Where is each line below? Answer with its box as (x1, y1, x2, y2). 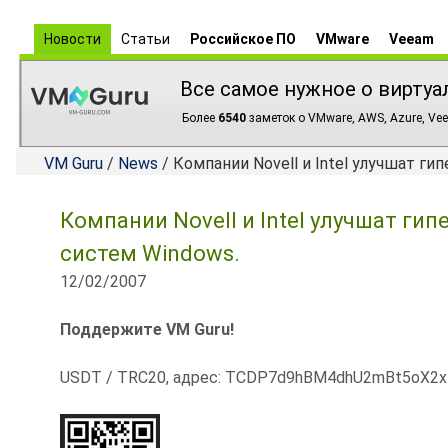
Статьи (121, 31, 170, 47)
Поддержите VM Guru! (60, 320, 234, 339)
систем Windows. (60, 241, 240, 266)
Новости (44, 31, 101, 47)
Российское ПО (190, 31, 296, 47)
